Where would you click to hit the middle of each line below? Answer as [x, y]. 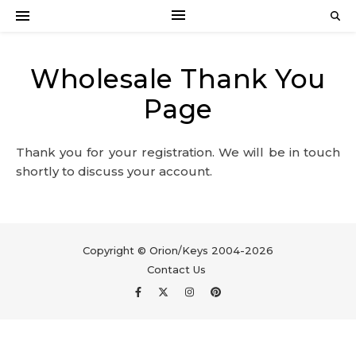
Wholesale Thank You [178, 79]
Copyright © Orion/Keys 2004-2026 [178, 250]
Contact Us [176, 269]
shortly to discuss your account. [114, 171]
